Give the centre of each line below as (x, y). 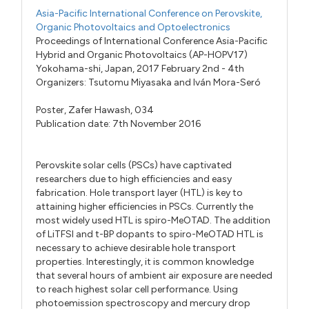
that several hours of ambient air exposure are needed (154, 276)
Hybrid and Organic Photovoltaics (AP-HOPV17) (142, 55)
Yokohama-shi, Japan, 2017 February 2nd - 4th (140, 69)
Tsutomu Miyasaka (130, 83)
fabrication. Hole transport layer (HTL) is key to (140, 193)
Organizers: (62, 83)
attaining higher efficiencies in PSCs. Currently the (145, 207)
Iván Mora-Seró (227, 83)
